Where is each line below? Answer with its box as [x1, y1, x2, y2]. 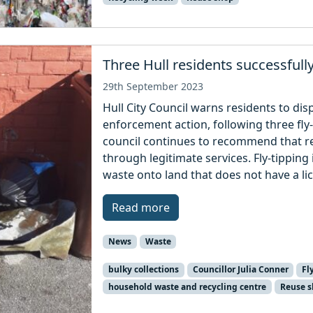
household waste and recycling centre [108, 280, 266, 293]
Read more [112, 200, 170, 216]
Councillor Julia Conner [192, 263, 289, 276]
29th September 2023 [103, 80, 204, 94]
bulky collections [108, 263, 179, 276]
